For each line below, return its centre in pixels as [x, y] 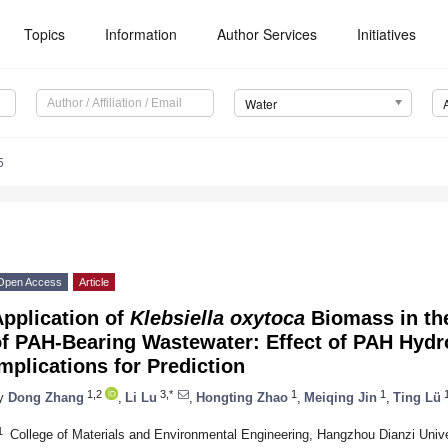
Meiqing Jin [340, 397]
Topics [45, 34]
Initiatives [387, 34]
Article [94, 282]
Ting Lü [417, 397]
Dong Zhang [46, 397]
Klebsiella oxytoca [217, 318]
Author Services [267, 34]
